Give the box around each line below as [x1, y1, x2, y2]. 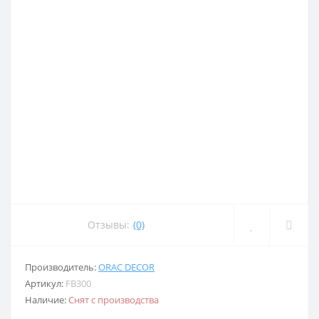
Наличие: [25, 293, 68, 306]
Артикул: [25, 276, 66, 290]
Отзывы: [88, 218, 130, 232]
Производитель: [25, 260, 98, 273]
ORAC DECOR [98, 260, 155, 273]
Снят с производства [68, 293, 159, 306]
